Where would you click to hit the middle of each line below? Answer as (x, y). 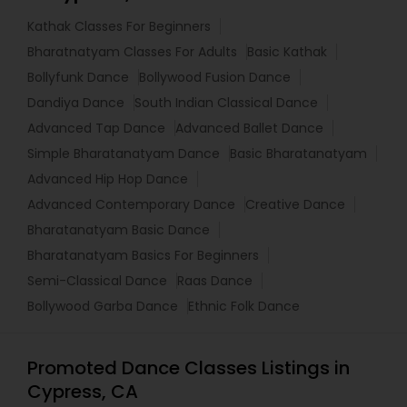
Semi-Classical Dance (97, 281)
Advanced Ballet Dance (249, 129)
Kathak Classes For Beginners (119, 27)
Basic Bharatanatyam (298, 154)
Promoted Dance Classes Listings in (189, 368)
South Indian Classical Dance (226, 103)
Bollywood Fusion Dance (215, 78)
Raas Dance (215, 281)
